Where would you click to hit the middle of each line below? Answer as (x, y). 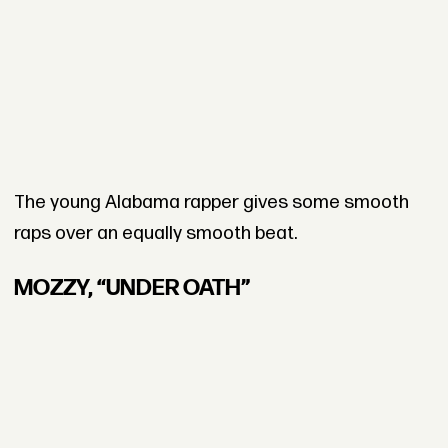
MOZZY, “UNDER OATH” (131, 288)
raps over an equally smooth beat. (155, 233)
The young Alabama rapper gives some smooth (211, 202)
